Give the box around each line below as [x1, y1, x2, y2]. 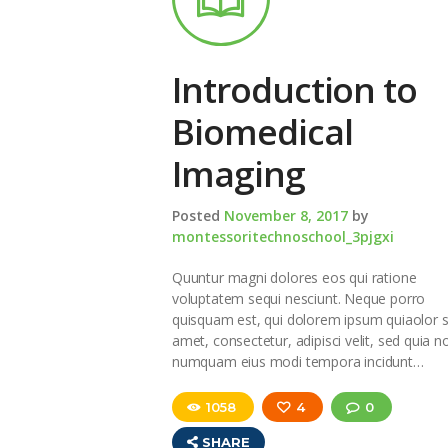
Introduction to [172, 65, 418, 113]
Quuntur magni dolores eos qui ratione [172, 268, 417, 288]
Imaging [172, 149, 305, 197]
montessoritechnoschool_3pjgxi [172, 227, 394, 247]
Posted [172, 206, 224, 226]
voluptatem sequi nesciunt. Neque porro [172, 289, 426, 309]
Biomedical [172, 107, 353, 155]
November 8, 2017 [224, 206, 348, 226]
